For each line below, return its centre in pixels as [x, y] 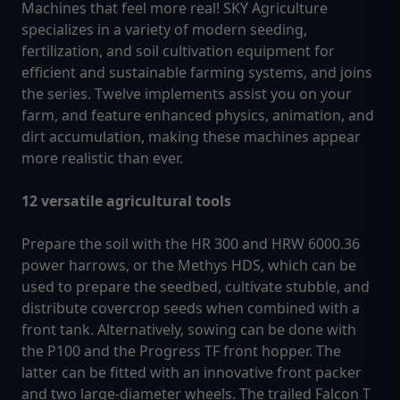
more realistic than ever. [102, 158]
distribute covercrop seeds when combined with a [191, 308]
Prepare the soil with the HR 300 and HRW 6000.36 [191, 244]
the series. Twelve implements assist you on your [187, 94]
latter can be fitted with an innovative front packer [192, 373]
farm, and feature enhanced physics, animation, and [198, 116]
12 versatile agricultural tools [126, 201]
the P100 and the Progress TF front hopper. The [181, 351]
